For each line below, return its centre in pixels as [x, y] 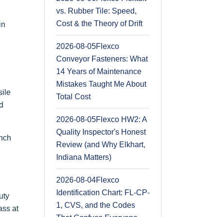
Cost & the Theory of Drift [99, 23]
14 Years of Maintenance [99, 71]
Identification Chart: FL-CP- [103, 192]
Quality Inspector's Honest [101, 132]
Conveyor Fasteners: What [102, 59]
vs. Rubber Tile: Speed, [96, 11]
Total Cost [73, 96]
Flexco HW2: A [122, 119]
